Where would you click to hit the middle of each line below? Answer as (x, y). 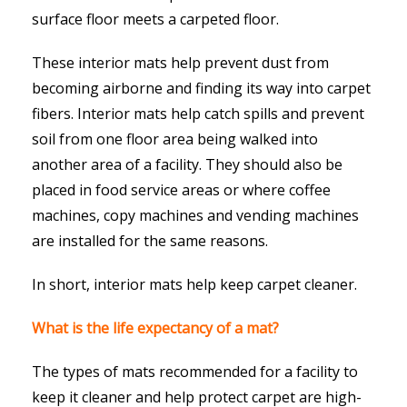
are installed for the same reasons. (150, 241)
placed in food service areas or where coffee (181, 190)
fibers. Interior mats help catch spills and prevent (198, 114)
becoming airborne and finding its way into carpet (201, 89)
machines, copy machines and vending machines (195, 216)
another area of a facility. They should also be (187, 165)
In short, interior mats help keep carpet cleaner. (194, 285)
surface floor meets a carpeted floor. (155, 20)
